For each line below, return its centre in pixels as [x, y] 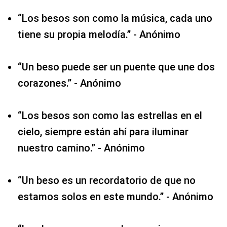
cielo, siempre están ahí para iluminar [103, 131]
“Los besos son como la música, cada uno [115, 18]
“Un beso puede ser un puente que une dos [116, 67]
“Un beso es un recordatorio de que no [107, 180]
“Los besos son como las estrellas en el [110, 115]
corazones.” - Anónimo [69, 83]
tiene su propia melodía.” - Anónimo [99, 34]
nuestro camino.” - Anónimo [81, 148]
